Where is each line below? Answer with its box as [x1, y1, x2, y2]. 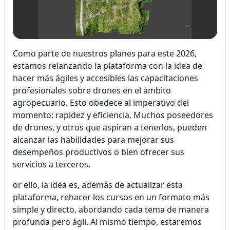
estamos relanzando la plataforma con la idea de [13, 60, 202, 71]
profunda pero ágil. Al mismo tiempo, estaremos [13, 216, 202, 227]
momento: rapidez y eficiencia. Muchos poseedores [13, 109, 213, 121]
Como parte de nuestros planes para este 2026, [13, 47, 197, 59]
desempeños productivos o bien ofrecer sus [13, 146, 184, 158]
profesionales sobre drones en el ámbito [13, 84, 171, 96]
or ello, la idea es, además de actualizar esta [13, 179, 183, 190]
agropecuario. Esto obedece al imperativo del [13, 97, 189, 108]
